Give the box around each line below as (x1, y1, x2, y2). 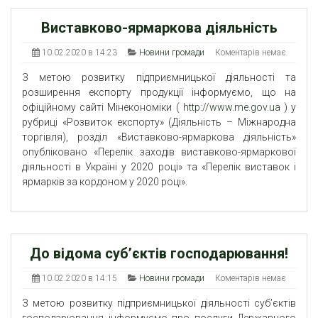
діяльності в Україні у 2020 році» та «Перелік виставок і (22, 161, 296, 173)
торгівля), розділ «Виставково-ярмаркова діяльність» (22, 131, 296, 143)
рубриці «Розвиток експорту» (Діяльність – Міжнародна (22, 116, 296, 128)
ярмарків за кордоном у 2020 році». (22, 176, 187, 188)
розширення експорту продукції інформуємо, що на (22, 87, 296, 99)
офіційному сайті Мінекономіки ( (22, 102, 183, 114)
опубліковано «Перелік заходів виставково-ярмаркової (22, 146, 296, 158)
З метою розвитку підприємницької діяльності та (22, 72, 296, 84)
